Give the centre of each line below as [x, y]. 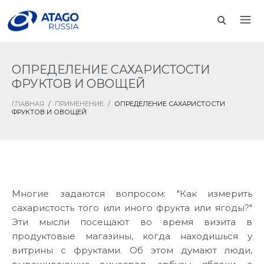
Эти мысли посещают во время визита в [132, 222]
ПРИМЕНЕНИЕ [79, 104]
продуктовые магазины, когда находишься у [132, 236]
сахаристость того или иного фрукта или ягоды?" [132, 208]
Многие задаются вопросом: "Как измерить [132, 194]
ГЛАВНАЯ [28, 104]
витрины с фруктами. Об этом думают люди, [132, 250]
